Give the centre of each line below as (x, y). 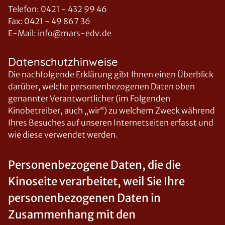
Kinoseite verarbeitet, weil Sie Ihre (96, 181)
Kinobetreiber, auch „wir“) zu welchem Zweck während (111, 110)
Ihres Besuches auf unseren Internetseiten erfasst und (111, 123)
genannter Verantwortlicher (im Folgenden (89, 98)
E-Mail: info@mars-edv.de (60, 33)
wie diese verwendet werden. (63, 135)
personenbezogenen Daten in (84, 198)
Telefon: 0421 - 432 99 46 (58, 9)
